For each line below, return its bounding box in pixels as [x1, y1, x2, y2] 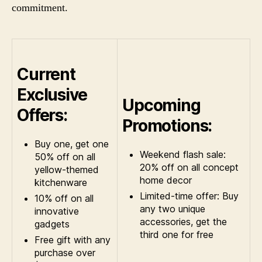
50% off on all [35, 150, 95, 163]
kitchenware [35, 176, 87, 188]
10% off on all [35, 192, 94, 204]
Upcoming [122, 95, 201, 115]
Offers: [17, 105, 67, 125]
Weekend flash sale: [140, 148, 226, 160]
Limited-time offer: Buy [140, 189, 239, 202]
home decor [140, 174, 192, 186]
